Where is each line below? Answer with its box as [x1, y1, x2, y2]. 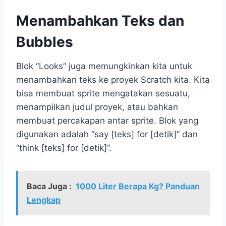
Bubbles [16, 33, 73, 50]
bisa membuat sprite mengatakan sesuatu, [16, 88, 190, 98]
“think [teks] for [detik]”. [16, 142, 111, 153]
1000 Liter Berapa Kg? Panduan [76, 181, 200, 191]
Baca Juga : [27, 181, 72, 191]
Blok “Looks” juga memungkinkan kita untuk [16, 61, 192, 71]
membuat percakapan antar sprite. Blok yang [16, 115, 198, 126]
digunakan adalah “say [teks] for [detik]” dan [16, 129, 198, 139]
